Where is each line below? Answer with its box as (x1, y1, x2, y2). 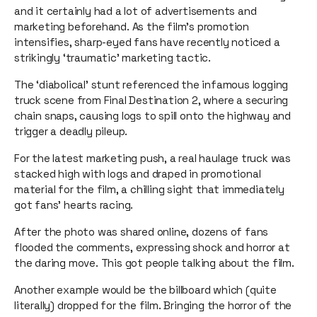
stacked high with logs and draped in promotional (14, 167, 261, 180)
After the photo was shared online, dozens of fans (14, 225, 269, 238)
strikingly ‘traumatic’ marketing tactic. (14, 51, 214, 64)
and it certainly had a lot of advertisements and (14, 4, 257, 18)
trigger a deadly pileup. (14, 125, 128, 138)
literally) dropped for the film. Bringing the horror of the (14, 299, 292, 312)
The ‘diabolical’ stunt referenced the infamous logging (14, 78, 289, 91)
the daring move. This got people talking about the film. (14, 256, 297, 270)
